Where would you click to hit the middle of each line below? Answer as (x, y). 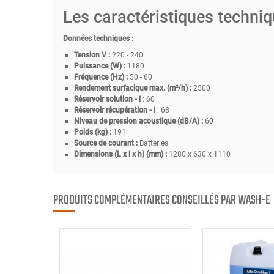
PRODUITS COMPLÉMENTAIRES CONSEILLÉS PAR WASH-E (162, 200)
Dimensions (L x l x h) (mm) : (120, 154)
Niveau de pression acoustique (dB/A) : (138, 121)
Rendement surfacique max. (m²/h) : (132, 88)
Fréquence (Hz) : (102, 77)
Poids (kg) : (93, 132)
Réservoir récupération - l (114, 110)
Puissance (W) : (99, 66)
